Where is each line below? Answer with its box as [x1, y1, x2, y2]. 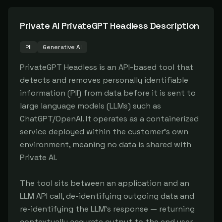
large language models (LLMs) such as [20, 101, 161, 111]
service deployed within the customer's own [20, 126, 188, 137]
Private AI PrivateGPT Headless [20, 20, 148, 31]
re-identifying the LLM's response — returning [20, 204, 195, 214]
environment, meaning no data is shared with [20, 139, 191, 150]
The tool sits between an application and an [20, 178, 189, 188]
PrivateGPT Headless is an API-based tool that [20, 62, 193, 72]
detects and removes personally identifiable [20, 75, 188, 85]
